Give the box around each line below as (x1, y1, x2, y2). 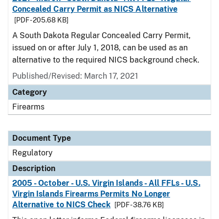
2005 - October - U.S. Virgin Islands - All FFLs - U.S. (12, 178, 200, 188)
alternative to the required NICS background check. (12, 55, 199, 65)
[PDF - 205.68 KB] (14, 16, 68, 24)
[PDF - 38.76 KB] (114, 201, 164, 209)
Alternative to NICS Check (12, 200, 111, 209)
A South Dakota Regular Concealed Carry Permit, (12, 31, 191, 40)
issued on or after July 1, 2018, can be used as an (12, 43, 188, 52)
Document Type (12, 133, 71, 143)
